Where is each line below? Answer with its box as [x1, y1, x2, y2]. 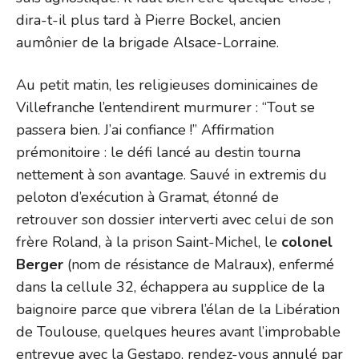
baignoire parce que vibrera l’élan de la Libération [16, 299, 340, 319]
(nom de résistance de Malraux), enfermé [63, 254, 334, 274]
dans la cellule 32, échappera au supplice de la [16, 276, 325, 296]
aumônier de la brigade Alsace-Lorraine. [16, 32, 279, 52]
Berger [16, 254, 63, 274]
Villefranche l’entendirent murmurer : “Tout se [16, 97, 315, 117]
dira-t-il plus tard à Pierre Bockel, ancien [16, 10, 280, 30]
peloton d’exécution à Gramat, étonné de [16, 187, 279, 207]
